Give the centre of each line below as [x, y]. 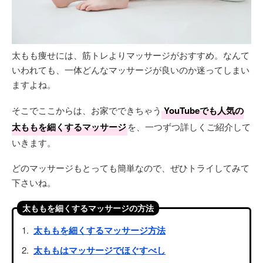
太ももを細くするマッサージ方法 [100, 230]
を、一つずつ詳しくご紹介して [189, 126]
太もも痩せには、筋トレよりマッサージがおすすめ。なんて [131, 55]
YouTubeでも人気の [204, 110]
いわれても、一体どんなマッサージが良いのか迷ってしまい [131, 69]
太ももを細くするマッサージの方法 [88, 208]
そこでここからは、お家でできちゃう [87, 110]
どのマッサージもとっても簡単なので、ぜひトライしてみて [131, 167]
